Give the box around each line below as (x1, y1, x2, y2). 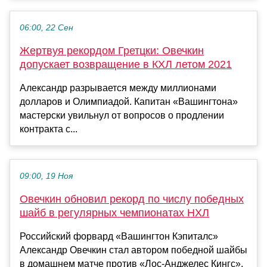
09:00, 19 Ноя (20, 172, 73, 181)
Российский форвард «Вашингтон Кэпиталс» (20, 231, 218, 242)
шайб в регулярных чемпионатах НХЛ (20, 207, 209, 219)
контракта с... (20, 124, 77, 135)
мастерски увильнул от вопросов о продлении (20, 110, 224, 121)
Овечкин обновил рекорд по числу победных (20, 193, 244, 206)
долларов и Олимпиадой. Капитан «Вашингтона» (20, 97, 238, 107)
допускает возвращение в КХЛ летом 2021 (20, 58, 232, 71)
